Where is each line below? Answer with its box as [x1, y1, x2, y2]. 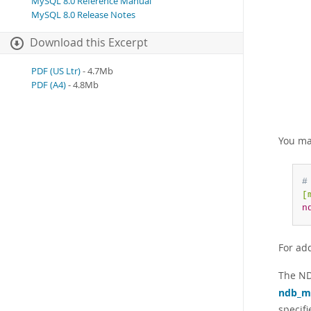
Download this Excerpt [30, 35, 148, 50]
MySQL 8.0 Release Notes [31, 8, 135, 21]
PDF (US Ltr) [31, 65, 81, 77]
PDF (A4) [31, 78, 66, 91]
